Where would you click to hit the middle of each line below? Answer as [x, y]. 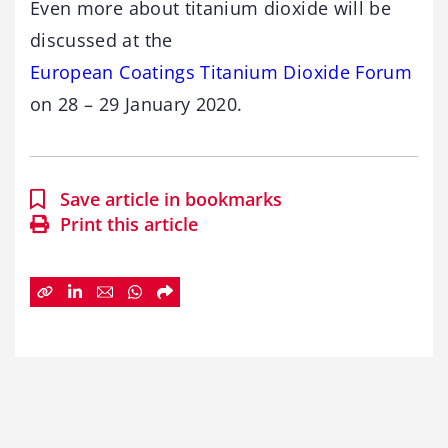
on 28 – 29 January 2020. [136, 103]
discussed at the [101, 39]
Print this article [129, 223]
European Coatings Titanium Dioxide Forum [221, 71]
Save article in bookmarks [171, 198]
